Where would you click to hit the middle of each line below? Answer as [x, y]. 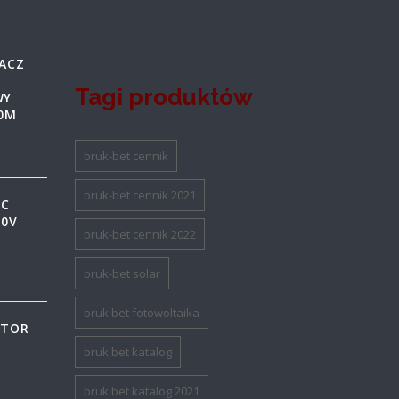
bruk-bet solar [122, 273]
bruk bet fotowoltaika [142, 313]
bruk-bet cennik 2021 [140, 195]
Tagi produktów [164, 97]
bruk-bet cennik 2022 [140, 234]
